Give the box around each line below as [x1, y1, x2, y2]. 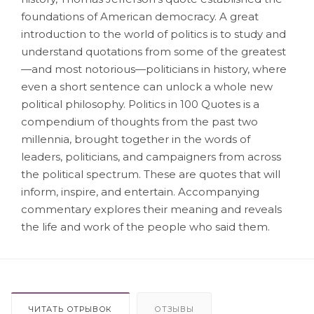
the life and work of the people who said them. [21, 219, 270, 233]
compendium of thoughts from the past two [21, 114, 258, 128]
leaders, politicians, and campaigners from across [21, 149, 281, 163]
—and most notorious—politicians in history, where [21, 62, 287, 76]
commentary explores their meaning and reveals [21, 202, 282, 216]
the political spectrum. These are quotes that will [21, 167, 280, 181]
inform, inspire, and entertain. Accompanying [21, 184, 259, 198]
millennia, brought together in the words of [21, 132, 250, 146]
